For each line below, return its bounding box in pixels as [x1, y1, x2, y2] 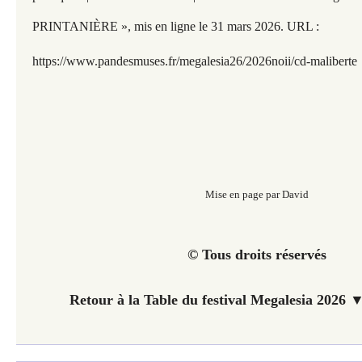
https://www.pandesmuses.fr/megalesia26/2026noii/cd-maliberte [32, 54, 357, 68]
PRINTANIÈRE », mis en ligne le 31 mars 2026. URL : [32, 19, 319, 33]
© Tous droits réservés [187, 246, 326, 263]
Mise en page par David [204, 188, 309, 200]
